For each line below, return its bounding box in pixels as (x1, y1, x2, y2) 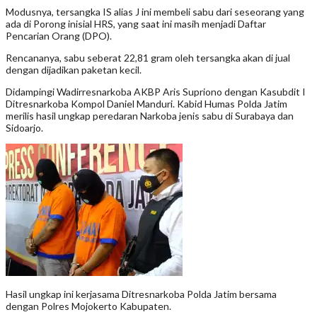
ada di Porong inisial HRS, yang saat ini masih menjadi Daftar (6, 17, 266, 30)
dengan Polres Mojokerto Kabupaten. (6, 299, 171, 312)
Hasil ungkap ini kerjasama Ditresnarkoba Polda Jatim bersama (6, 287, 277, 300)
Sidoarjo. (6, 121, 43, 134)
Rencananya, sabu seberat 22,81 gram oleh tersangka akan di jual (6, 51, 290, 64)
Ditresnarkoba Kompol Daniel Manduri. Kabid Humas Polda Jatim (6, 97, 287, 110)
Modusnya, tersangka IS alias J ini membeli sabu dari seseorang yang (6, 5, 304, 18)
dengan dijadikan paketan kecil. (6, 63, 142, 76)
